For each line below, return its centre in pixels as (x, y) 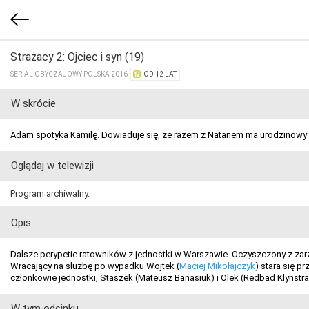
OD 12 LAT (160, 74)
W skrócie (33, 103)
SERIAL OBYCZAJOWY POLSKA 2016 (70, 74)
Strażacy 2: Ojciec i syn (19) (77, 57)
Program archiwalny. (50, 193)
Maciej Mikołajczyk (217, 266)
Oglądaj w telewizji (52, 166)
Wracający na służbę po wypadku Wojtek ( (95, 266)
